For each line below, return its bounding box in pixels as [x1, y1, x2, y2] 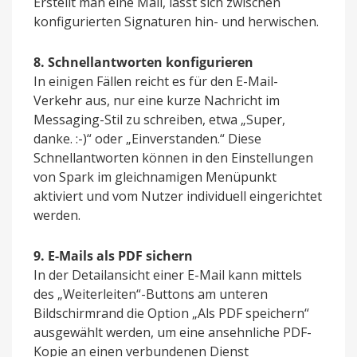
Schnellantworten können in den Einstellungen [33, 149, 313, 167]
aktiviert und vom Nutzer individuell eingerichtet [33, 187, 322, 206]
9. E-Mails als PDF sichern [33, 247, 193, 265]
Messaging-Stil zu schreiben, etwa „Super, [33, 111, 285, 129]
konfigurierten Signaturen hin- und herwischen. [33, 13, 319, 31]
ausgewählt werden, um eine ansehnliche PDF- [33, 324, 312, 342]
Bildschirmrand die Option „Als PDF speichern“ [33, 304, 309, 323]
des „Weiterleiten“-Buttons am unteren [33, 285, 268, 304]
